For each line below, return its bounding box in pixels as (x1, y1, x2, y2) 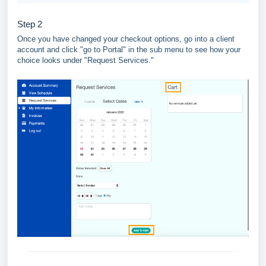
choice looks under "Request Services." (17, 56, 154, 65)
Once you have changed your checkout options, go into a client (17, 34, 235, 44)
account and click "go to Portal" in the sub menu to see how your (17, 45, 240, 55)
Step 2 (17, 19, 42, 30)
